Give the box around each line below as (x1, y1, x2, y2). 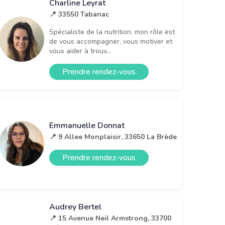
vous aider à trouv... (49, 46, 111, 56)
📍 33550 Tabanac (49, 10, 109, 20)
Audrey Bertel (49, 201, 101, 212)
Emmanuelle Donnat (49, 120, 125, 132)
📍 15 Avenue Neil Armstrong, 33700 (49, 213, 171, 223)
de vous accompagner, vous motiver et (49, 37, 172, 47)
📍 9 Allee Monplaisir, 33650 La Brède (49, 132, 177, 142)
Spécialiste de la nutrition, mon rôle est (49, 27, 175, 37)
